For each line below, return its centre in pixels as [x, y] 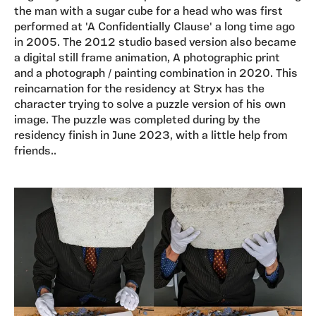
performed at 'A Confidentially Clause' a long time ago [154, 28]
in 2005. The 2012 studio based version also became [155, 43]
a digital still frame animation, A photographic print [147, 59]
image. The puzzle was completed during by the [137, 121]
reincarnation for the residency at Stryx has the [139, 90]
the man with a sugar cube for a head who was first [148, 12]
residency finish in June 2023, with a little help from [151, 136]
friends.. [35, 152]
